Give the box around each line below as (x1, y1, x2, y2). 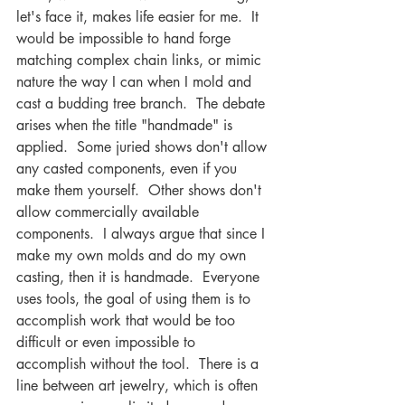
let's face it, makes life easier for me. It (16, 7, 263, 26)
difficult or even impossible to (16, 333, 200, 352)
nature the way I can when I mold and (16, 72, 256, 91)
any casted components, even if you (16, 159, 241, 178)
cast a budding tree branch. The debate (16, 94, 269, 113)
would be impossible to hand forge (16, 29, 235, 48)
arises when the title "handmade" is (16, 116, 237, 135)
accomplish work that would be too (16, 311, 240, 330)
